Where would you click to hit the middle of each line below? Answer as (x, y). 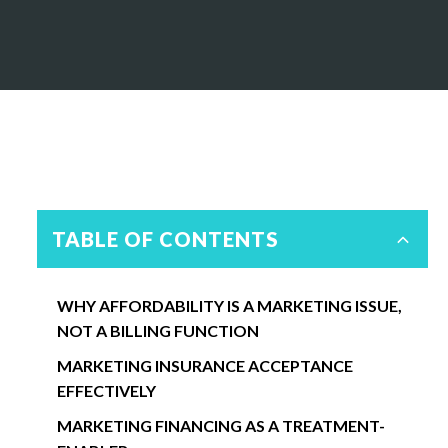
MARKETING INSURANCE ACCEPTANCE (204, 365)
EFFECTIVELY (106, 390)
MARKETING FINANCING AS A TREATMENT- (220, 425)
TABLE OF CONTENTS (165, 239)
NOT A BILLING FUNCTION (157, 330)
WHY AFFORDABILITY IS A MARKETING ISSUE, (229, 305)
